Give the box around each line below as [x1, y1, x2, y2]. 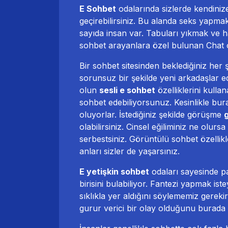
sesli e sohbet [99, 85, 155, 96]
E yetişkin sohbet [79, 166, 149, 177]
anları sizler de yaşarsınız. [79, 146, 180, 157]
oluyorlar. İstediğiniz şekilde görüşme [79, 109, 224, 120]
